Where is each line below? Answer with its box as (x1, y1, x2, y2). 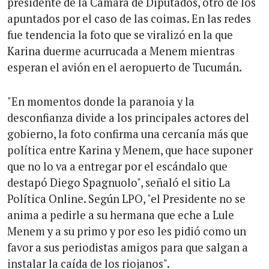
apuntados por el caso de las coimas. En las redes (7, 11, 251, 26)
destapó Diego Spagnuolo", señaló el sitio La (7, 175, 231, 190)
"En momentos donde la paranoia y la (7, 94, 195, 109)
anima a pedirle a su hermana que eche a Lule (7, 208, 234, 223)
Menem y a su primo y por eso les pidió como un (7, 224, 246, 239)
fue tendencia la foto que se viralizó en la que (7, 28, 233, 43)
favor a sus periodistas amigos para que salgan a (7, 240, 248, 255)
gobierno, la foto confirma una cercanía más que (7, 127, 249, 142)
